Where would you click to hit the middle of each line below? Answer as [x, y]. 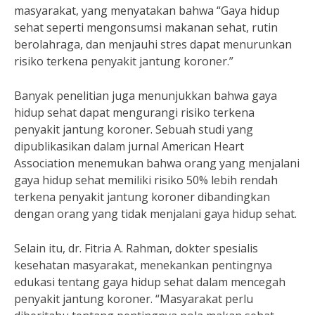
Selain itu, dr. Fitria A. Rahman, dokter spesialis [136, 248]
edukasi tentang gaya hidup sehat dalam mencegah [150, 282]
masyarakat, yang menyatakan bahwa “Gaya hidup [147, 11]
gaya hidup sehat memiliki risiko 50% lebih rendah [146, 180]
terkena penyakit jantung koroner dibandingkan [142, 197]
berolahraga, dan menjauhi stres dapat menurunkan [153, 44]
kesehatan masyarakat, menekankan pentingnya [143, 265]
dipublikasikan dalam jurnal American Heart [129, 146]
